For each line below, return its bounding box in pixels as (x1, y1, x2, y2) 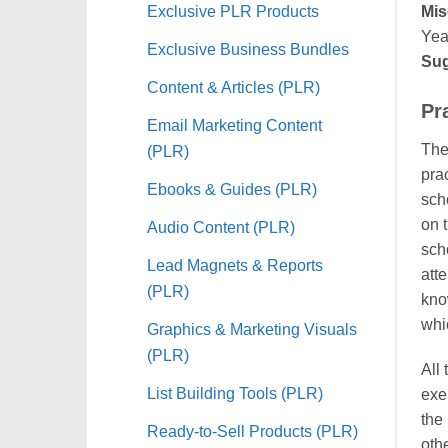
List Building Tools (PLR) (147, 383, 323, 402)
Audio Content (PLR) (147, 217, 295, 236)
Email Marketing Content (147, 115, 322, 134)
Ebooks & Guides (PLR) (147, 179, 317, 198)
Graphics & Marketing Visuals (147, 319, 357, 338)
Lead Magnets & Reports (147, 255, 323, 274)
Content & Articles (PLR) (147, 77, 320, 96)
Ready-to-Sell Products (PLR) (147, 421, 358, 440)
